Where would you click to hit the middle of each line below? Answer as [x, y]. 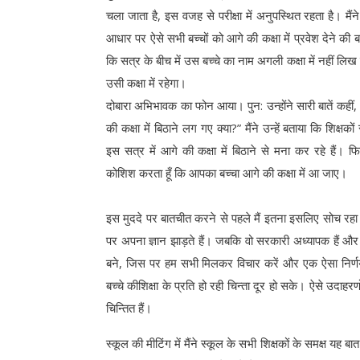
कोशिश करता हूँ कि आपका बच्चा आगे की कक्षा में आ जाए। [227, 173]
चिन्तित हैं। [129, 308]
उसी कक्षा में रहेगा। [146, 83]
